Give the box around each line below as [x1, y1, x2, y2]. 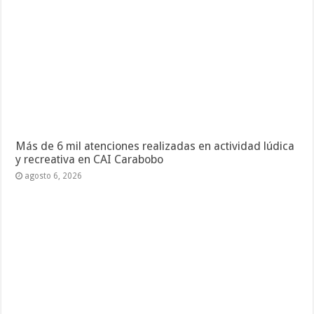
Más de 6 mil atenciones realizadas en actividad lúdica [15, 139, 295, 153]
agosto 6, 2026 [25, 171, 83, 182]
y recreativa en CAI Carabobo [15, 153, 164, 167]
